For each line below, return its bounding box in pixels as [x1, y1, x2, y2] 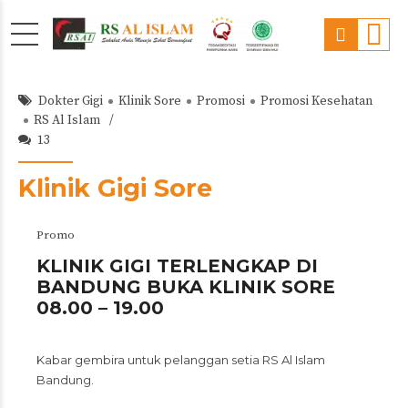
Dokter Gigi [38, 93, 103, 109]
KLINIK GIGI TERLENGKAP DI [36, 255, 318, 277]
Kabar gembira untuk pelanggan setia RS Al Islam [36, 352, 325, 367]
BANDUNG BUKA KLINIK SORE [36, 276, 335, 298]
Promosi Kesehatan [260, 93, 372, 109]
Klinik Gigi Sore [18, 173, 212, 203]
